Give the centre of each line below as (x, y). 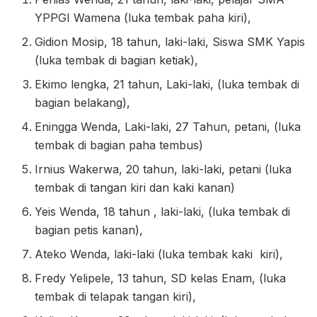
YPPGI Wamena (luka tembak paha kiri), (143, 17)
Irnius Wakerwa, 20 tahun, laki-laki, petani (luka (163, 169)
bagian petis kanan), (89, 230)
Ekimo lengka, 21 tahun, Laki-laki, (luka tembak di (167, 84)
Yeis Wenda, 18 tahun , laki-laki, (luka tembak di (163, 211)
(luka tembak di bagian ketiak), (117, 60)
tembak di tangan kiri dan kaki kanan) (135, 187)
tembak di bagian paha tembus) (119, 145)
